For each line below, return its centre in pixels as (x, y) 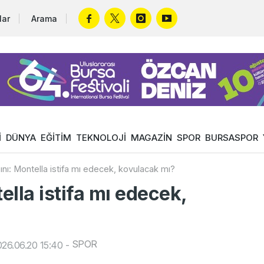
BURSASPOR (232, 138)
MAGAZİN (151, 138)
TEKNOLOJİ (101, 138)
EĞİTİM (56, 138)
